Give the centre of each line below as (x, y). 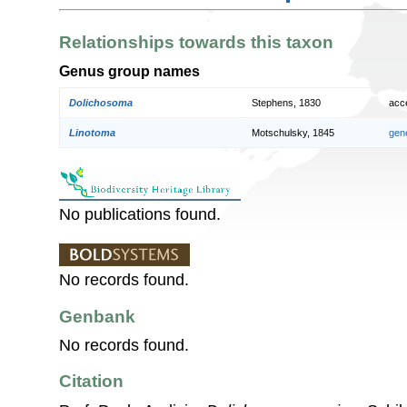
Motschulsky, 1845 (293, 133)
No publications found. (140, 215)
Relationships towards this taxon (196, 43)
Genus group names (129, 70)
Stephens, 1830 (286, 103)
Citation (91, 382)
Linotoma (92, 133)
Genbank (97, 316)
